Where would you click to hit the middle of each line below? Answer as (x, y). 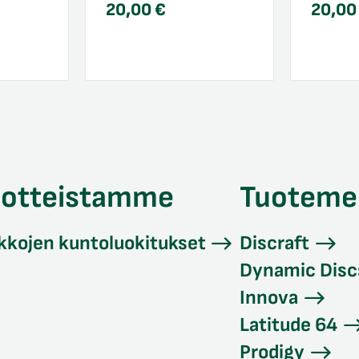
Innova (269, 298)
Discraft (275, 243)
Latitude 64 (289, 325)
